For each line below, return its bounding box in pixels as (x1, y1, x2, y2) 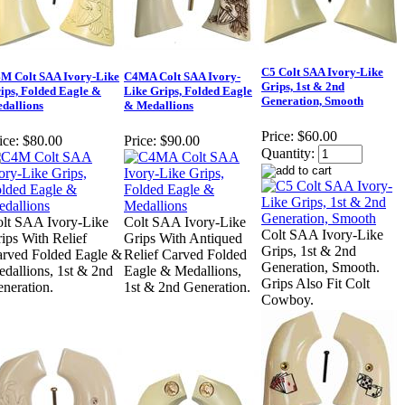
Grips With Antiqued (124, 231, 242, 247)
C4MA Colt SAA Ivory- (124, 70, 240, 84)
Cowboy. (261, 292, 314, 308)
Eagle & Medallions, (124, 263, 241, 279)
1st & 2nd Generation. (124, 279, 250, 296)
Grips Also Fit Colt (261, 276, 370, 292)
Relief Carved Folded (124, 247, 247, 263)
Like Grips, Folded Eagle (124, 84, 252, 99)
